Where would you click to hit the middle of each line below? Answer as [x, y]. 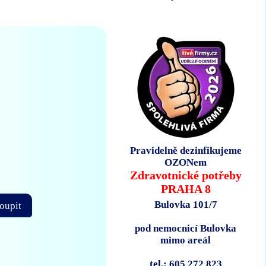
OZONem [186, 163]
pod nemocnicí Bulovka [186, 229]
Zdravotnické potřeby [186, 175]
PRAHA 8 [186, 189]
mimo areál [186, 240]
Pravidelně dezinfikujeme [186, 151]
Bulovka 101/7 [186, 205]
